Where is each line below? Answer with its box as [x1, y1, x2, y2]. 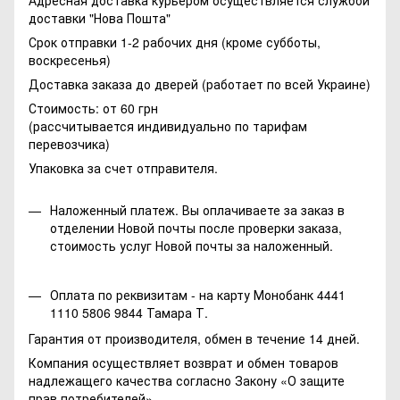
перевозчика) [29, 134, 110, 153]
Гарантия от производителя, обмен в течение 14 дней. [29, 329, 360, 347]
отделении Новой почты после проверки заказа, [50, 218, 342, 237]
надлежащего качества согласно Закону [29, 371, 280, 389]
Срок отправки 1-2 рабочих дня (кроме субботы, [29, 32, 321, 51]
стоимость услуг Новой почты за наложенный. [50, 236, 333, 254]
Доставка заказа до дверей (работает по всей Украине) [29, 74, 371, 93]
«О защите [280, 371, 345, 389]
